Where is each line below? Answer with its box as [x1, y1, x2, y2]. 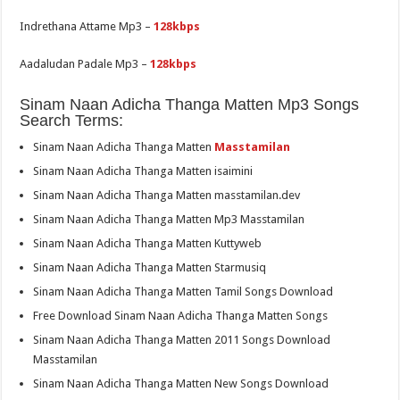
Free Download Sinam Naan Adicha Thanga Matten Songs [33, 309, 329, 323]
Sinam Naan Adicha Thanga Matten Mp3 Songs [20, 96, 360, 114]
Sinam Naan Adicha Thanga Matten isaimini [33, 164, 254, 179]
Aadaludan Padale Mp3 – [20, 57, 151, 71]
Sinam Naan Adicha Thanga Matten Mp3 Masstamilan [33, 212, 305, 227]
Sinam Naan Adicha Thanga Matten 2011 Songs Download [33, 333, 331, 347]
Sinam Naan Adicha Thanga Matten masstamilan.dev [33, 188, 301, 203]
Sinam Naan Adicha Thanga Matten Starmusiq [33, 261, 267, 275]
